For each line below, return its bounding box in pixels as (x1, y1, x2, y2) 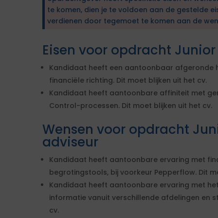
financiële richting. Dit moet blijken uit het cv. (49, 75, 207, 85)
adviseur (42, 133, 98, 151)
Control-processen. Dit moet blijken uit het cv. (49, 101, 212, 110)
